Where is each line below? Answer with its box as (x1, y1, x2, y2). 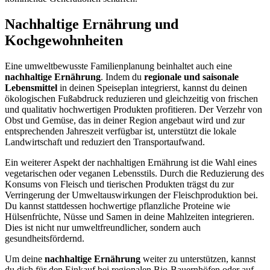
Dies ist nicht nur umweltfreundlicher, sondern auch (5, 222, 201, 233)
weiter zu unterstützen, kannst (140, 253, 256, 264)
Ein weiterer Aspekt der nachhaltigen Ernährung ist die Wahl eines (5, 157, 257, 168)
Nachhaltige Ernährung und (5, 16, 178, 32)
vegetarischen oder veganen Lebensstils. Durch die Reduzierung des (5, 168, 264, 178)
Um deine (5, 253, 45, 264)
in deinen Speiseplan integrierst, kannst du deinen (57, 82, 247, 93)
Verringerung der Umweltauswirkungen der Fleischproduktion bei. (5, 189, 258, 200)
